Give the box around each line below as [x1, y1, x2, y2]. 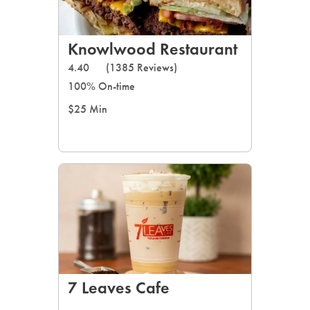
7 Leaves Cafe [68, 277, 170, 298]
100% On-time [68, 80, 135, 93]
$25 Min [68, 102, 107, 116]
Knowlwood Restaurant [68, 39, 237, 59]
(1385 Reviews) [106, 61, 177, 74]
